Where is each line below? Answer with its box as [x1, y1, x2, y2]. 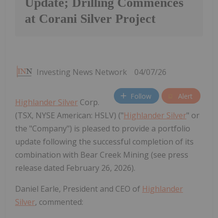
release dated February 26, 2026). [15, 163, 135, 174]
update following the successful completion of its [15, 136, 194, 147]
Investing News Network [36, 67, 127, 78]
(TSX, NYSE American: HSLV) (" [15, 110, 124, 121]
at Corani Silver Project [25, 12, 156, 26]
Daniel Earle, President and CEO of [15, 183, 142, 195]
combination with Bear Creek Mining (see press [15, 149, 188, 161]
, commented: [35, 197, 83, 208]
